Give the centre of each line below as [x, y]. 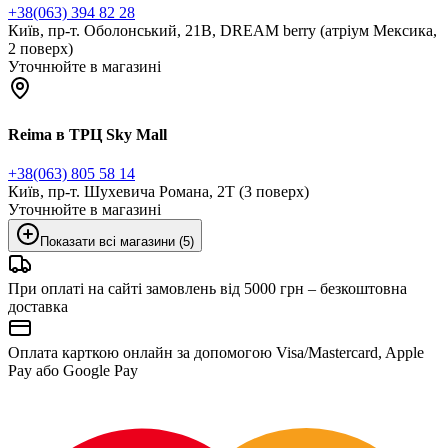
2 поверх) [40, 49]
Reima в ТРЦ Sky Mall [87, 134]
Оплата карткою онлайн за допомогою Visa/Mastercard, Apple [216, 352]
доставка [38, 306]
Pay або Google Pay [73, 370]
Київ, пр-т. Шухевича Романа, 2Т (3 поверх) [158, 191]
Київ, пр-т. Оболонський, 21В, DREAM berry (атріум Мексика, [222, 31]
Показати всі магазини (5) [117, 241]
